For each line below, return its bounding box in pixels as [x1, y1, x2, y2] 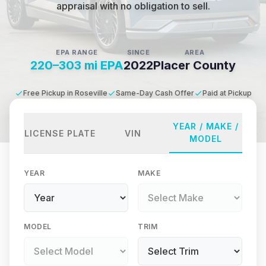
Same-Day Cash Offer [115, 88, 194, 97]
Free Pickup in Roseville [23, 88, 107, 97]
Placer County [153, 58, 236, 72]
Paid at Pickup [202, 88, 252, 97]
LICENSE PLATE [24, 128, 96, 138]
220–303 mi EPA [30, 58, 123, 72]
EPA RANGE [56, 48, 98, 56]
